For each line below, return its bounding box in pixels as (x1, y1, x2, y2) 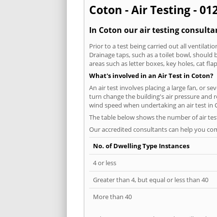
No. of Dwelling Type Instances (93, 141, 189, 150)
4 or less (93, 158, 116, 167)
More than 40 (93, 192, 132, 201)
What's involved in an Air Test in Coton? (89, 71, 213, 80)
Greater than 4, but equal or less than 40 (93, 175, 208, 184)
